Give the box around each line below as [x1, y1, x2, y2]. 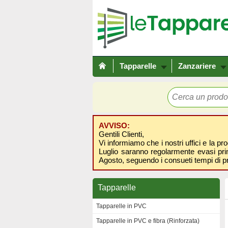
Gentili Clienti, [99, 130, 144, 138]
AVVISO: [99, 121, 130, 130]
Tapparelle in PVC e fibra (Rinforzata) [96, 217, 199, 224]
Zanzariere [178, 62, 216, 70]
